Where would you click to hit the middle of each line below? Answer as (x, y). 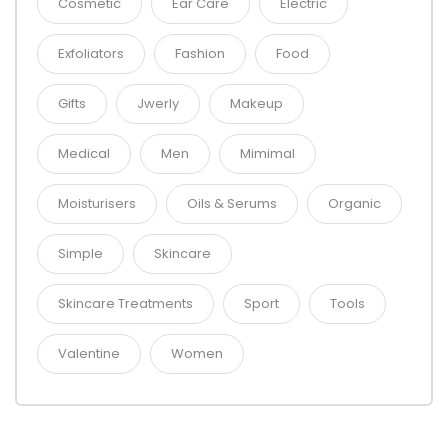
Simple (80, 253)
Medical (84, 153)
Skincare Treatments (125, 303)
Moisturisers (97, 203)
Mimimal (267, 153)
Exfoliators (91, 53)
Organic (354, 203)
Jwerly (158, 103)
